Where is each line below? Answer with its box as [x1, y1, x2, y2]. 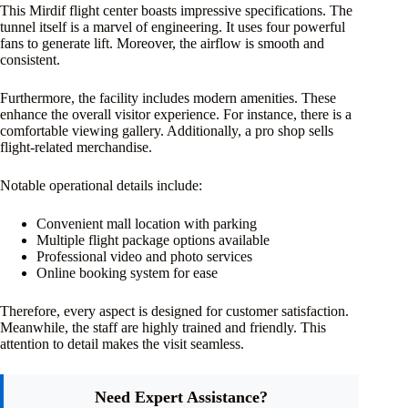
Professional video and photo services [36, 248, 252, 264]
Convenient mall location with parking [36, 215, 257, 231]
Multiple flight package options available [36, 231, 270, 248]
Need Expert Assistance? [95, 387, 269, 406]
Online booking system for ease [36, 264, 218, 280]
